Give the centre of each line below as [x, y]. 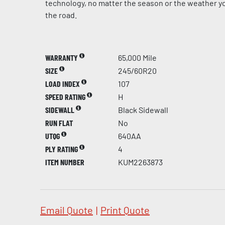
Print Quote [125, 210]
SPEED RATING [66, 97]
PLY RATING [62, 149]
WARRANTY [62, 58]
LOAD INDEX [63, 84]
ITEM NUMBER [65, 162]
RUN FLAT [59, 123]
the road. [61, 15]
